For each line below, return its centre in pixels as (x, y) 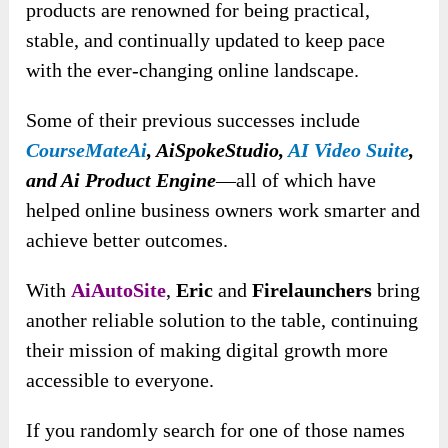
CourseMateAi (87, 150)
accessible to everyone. (120, 380)
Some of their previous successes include (193, 120)
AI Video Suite (349, 150)
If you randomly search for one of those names (216, 430)
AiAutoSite (119, 290)
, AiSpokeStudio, (218, 150)
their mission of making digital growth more (207, 350)
